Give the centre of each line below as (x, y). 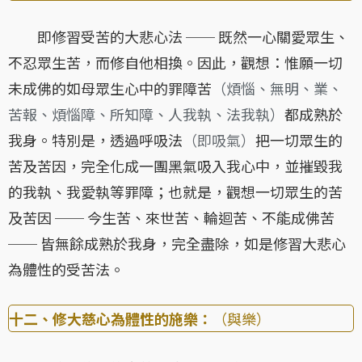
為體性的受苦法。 (66, 269)
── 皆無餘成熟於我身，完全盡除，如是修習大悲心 (177, 244)
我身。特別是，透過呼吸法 (95, 140)
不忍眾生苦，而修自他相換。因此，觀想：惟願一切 (175, 63)
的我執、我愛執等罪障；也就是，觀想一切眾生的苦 (175, 192)
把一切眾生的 (299, 140)
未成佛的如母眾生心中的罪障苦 (110, 88)
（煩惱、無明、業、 (277, 88)
